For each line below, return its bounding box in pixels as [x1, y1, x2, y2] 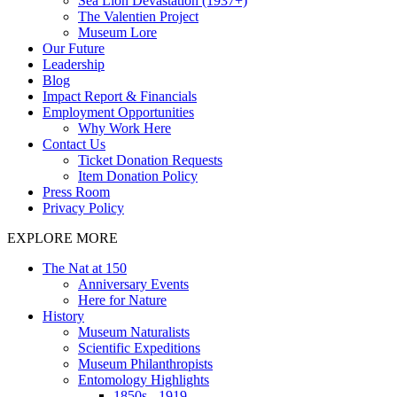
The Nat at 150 [43, 260, 127, 276]
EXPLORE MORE [7, 230, 118, 245]
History [43, 307, 84, 323]
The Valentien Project [78, 8, 198, 24]
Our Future [43, 40, 105, 56]
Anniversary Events [78, 276, 189, 292]
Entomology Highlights [78, 371, 209, 387]
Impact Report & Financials [43, 88, 197, 104]
